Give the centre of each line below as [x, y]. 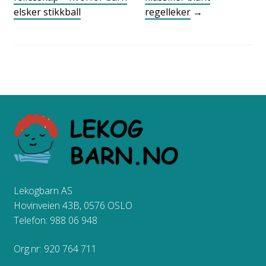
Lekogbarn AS [43, 191]
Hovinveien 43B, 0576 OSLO [73, 206]
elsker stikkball [47, 12]
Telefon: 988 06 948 [55, 221]
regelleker [168, 12]
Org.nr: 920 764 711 [55, 248]
